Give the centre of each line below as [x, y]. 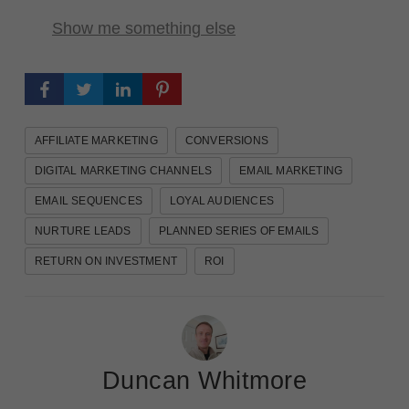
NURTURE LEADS [83, 231]
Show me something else [144, 29]
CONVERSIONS [227, 140]
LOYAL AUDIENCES [222, 200]
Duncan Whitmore [204, 380]
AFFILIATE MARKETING [96, 140]
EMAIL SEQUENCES [89, 200]
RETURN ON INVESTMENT [106, 261]
